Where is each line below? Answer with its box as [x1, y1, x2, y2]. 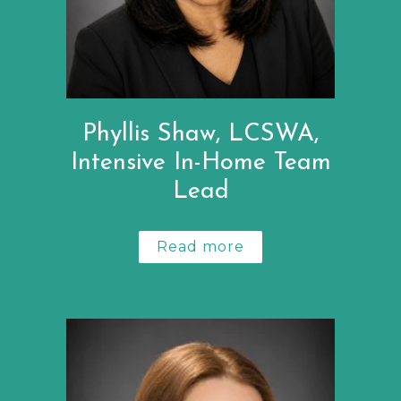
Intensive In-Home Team [70, 150, 331, 175]
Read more [157, 237, 244, 255]
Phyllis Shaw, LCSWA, [82, 122, 319, 147]
